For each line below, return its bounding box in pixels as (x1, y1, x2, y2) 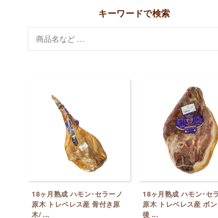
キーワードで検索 (98, 6, 170, 19)
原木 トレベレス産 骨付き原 (32, 199, 120, 209)
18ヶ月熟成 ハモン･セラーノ (32, 188, 123, 199)
